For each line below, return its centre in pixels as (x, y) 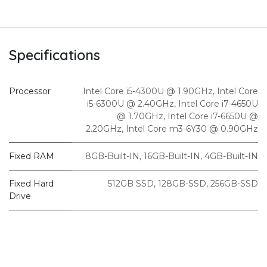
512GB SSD (131, 184)
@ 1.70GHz (140, 117)
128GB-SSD (182, 184)
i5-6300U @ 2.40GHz (131, 104)
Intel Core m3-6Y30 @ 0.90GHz (192, 129)
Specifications (55, 55)
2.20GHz (104, 129)
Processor (30, 91)
